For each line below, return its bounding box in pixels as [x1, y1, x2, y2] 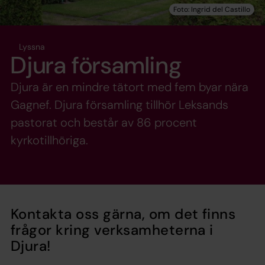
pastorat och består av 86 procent [11, 114, 197, 130]
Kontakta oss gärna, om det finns [11, 204, 236, 223]
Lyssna [19, 41, 45, 52]
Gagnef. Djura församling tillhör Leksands [11, 96, 228, 112]
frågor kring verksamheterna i [11, 220, 214, 239]
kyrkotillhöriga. [11, 132, 88, 148]
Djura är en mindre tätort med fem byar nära [11, 79, 248, 95]
